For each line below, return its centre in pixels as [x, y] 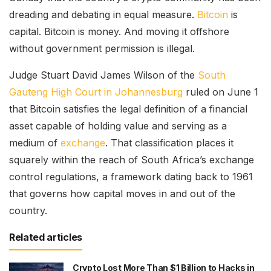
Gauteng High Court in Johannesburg [96, 92]
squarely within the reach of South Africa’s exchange [132, 159]
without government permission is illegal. [102, 48]
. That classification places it [169, 142]
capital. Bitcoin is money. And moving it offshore [119, 31]
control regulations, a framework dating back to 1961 [131, 176]
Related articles [46, 237]
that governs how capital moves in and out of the [122, 193]
